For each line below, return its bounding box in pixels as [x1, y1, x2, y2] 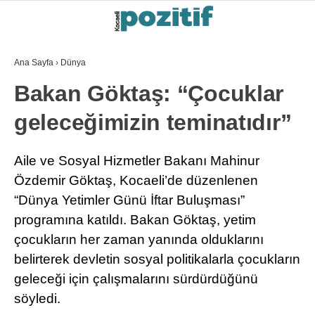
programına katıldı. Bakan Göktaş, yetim [14, 212, 256, 227]
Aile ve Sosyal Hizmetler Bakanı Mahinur [14, 153, 259, 168]
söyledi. [14, 291, 60, 306]
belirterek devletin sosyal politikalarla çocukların [14, 252, 300, 266]
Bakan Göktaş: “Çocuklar [14, 81, 284, 106]
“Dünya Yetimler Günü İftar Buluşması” [14, 193, 245, 207]
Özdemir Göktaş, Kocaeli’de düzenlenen [14, 173, 258, 188]
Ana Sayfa [14, 58, 53, 67]
